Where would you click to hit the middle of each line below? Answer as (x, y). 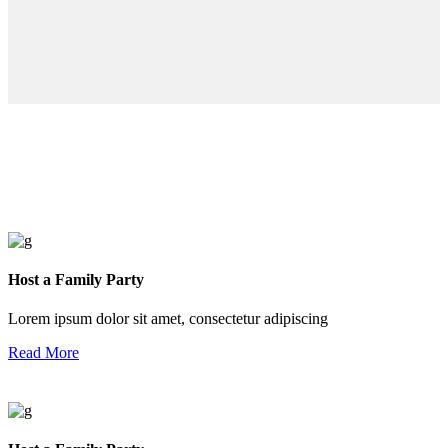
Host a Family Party (76, 279)
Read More (43, 353)
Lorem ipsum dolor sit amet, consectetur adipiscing (168, 319)
